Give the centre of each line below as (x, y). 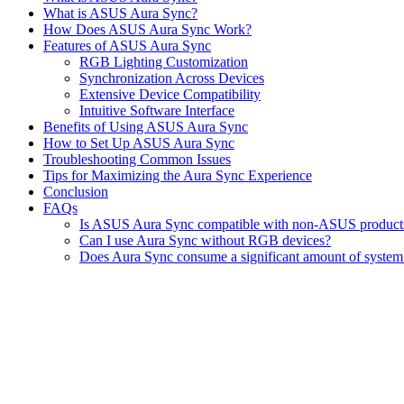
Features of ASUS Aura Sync (127, 45)
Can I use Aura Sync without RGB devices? (205, 240)
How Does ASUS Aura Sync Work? (147, 29)
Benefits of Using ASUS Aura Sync (146, 126)
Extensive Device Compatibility (170, 94)
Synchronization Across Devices (172, 78)
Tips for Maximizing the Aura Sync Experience (178, 175)
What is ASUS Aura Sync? (120, 13)
